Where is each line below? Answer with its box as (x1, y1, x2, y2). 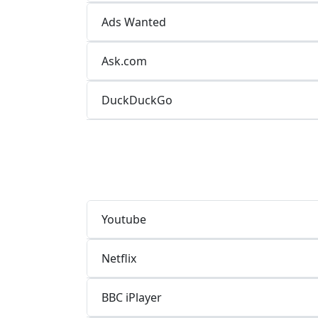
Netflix (102, 250, 136, 266)
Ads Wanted (102, 13, 166, 30)
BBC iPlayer (102, 289, 162, 305)
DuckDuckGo (102, 92, 172, 108)
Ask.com (102, 53, 147, 69)
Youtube (102, 211, 146, 227)
